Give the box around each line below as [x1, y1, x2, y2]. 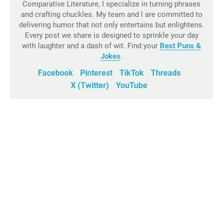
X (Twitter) [71, 81, 109, 90]
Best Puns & [160, 41, 201, 50]
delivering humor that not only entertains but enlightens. [19, 20, 204, 29]
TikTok [119, 68, 144, 78]
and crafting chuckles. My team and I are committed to [20, 10, 203, 19]
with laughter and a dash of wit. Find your [22, 41, 160, 50]
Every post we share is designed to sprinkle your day [24, 31, 199, 40]
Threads [150, 68, 181, 78]
